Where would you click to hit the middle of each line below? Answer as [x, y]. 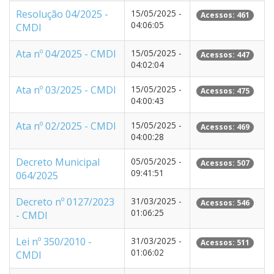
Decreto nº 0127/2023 [65, 202]
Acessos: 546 [225, 203]
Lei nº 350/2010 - [54, 242]
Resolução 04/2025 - [62, 14]
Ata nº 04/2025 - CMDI [66, 54]
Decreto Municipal [58, 162]
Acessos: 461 [225, 15]
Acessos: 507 [225, 163]
